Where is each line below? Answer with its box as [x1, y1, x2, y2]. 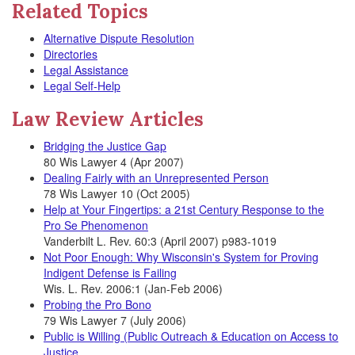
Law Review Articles [12, 107, 204, 132]
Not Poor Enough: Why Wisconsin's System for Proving [44, 249, 319, 265]
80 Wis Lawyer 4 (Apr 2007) [44, 154, 184, 170]
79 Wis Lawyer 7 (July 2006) [44, 312, 186, 328]
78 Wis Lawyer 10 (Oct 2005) [44, 185, 190, 201]
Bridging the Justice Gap [44, 138, 166, 154]
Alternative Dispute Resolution [44, 30, 194, 46]
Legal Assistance [44, 62, 128, 78]
